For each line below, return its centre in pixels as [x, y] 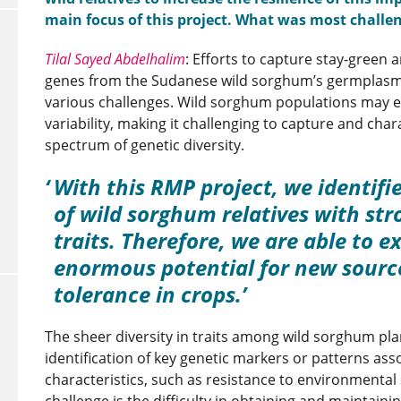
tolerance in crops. [148, 294]
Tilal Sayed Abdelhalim [115, 59]
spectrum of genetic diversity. [146, 145]
